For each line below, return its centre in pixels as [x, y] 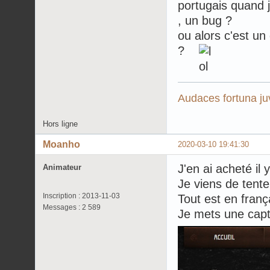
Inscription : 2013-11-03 [81, 196]
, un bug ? [205, 20]
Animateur [62, 167]
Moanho [61, 144]
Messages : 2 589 [72, 207]
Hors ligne [60, 124]
